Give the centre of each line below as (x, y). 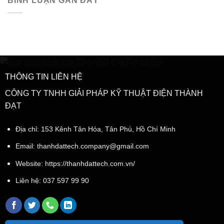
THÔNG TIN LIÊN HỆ (43, 76)
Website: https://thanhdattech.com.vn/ (75, 163)
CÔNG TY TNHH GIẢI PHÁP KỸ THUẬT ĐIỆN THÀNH (104, 93)
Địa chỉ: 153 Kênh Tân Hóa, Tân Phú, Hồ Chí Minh (95, 129)
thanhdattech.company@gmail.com (93, 146)
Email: (26, 146)
